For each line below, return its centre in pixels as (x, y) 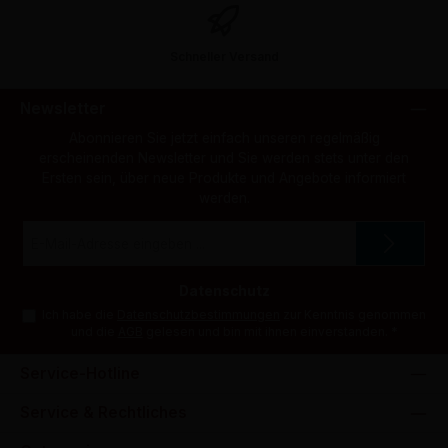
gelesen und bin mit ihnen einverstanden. (266, 332)
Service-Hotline (80, 373)
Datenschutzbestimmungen (198, 315)
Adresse (42, 258)
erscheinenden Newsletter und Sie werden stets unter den (224, 157)
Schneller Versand (224, 56)
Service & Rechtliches (103, 413)
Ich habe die (79, 315)
